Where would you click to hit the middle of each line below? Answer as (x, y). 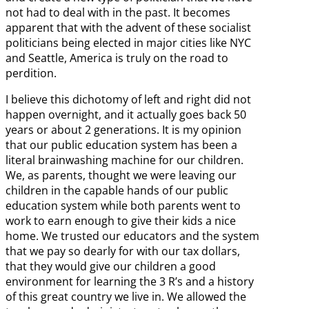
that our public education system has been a (121, 145)
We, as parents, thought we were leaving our (121, 176)
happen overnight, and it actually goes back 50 (126, 115)
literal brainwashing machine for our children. (124, 160)
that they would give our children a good (111, 267)
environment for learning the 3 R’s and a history (130, 282)
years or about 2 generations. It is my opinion (123, 130)
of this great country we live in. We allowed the (126, 297)
